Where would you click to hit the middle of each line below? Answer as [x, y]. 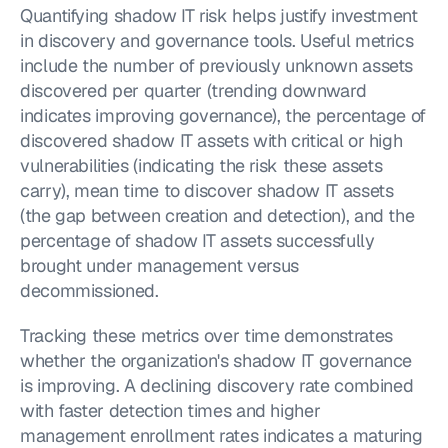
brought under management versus [159, 265]
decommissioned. [89, 290]
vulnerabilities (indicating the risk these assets [201, 165]
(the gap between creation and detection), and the [217, 215]
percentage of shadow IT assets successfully [197, 240]
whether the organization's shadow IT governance [216, 360]
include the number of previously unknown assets [217, 65]
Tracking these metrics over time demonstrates [206, 335]
